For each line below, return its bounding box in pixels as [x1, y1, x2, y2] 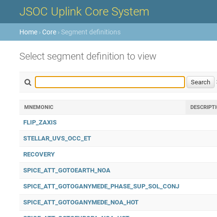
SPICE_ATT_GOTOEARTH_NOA [23, 167, 110, 174]
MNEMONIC [24, 104, 53, 110]
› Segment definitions [56, 28, 121, 36]
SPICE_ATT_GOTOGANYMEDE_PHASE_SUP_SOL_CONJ [23, 183, 179, 190]
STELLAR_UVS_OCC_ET [23, 135, 91, 142]
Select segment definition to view [19, 50, 156, 62]
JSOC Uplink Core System [19, 5, 149, 18]
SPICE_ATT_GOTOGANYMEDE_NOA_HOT [23, 199, 139, 206]
